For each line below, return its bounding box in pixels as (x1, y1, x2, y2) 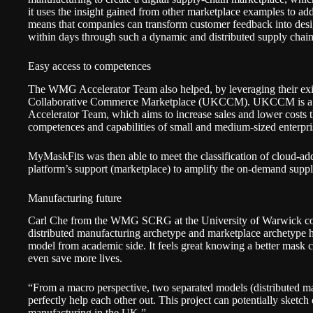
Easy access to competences (28, 59, 151, 72)
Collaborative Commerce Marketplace (28, 95, 196, 108)
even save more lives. (28, 252, 128, 265)
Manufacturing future (28, 191, 122, 204)
